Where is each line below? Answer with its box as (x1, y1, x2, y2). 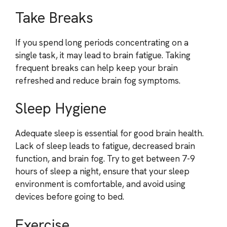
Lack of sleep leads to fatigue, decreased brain (15, 140, 195, 152)
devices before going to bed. (15, 191, 124, 202)
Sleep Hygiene (15, 99, 106, 118)
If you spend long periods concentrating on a (15, 36, 188, 48)
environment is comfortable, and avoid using (15, 178, 185, 190)
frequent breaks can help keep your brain (15, 62, 178, 73)
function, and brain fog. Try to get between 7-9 (15, 153, 195, 164)
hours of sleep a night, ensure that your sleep (15, 166, 190, 177)
